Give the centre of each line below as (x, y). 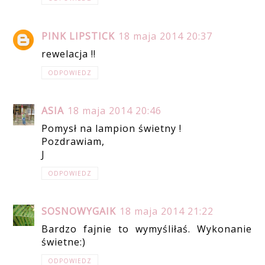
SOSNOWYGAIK (79, 211)
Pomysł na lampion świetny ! (112, 129)
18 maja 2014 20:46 (115, 111)
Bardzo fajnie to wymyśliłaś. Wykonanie (147, 229)
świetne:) (64, 242)
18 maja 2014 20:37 (166, 36)
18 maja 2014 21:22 (167, 211)
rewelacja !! (69, 54)
